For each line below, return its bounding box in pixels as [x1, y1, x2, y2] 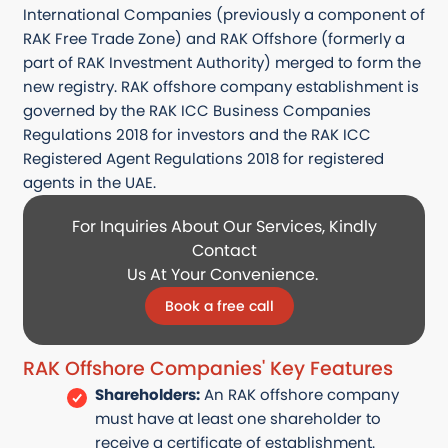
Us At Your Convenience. [126, 262, 322, 286]
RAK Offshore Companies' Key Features [23, 354, 393, 382]
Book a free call [164, 295, 274, 316]
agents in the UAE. [23, 172, 156, 193]
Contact [191, 238, 257, 262]
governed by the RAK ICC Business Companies [23, 100, 371, 121]
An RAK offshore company [199, 383, 399, 405]
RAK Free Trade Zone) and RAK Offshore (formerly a [23, 28, 405, 49]
